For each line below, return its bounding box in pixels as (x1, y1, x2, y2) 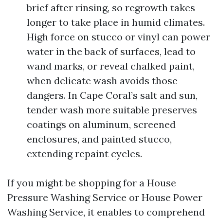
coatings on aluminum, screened (27, 118, 176, 130)
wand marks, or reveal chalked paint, (27, 60, 195, 72)
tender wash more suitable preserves (27, 104, 197, 116)
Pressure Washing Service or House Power (7, 191, 202, 203)
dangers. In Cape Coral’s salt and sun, (27, 89, 198, 101)
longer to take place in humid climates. (27, 16, 205, 28)
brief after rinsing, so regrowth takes (27, 1, 195, 14)
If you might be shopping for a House (7, 177, 176, 189)
